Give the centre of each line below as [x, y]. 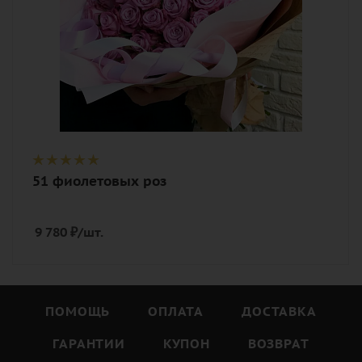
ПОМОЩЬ [78, 311]
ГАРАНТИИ [89, 344]
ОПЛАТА [176, 311]
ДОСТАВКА [279, 311]
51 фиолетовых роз [99, 181]
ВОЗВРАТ [278, 344]
